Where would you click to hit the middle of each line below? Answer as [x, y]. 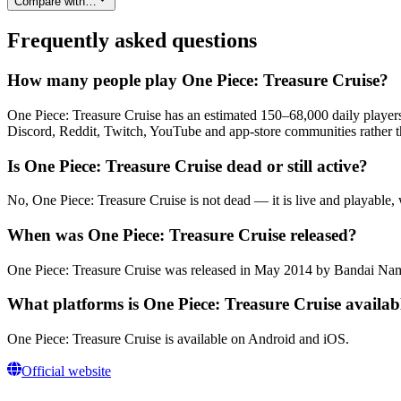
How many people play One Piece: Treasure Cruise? [198, 81]
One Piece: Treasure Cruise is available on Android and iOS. [178, 339]
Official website [66, 371]
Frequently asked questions [132, 41]
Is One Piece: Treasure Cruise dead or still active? [188, 166]
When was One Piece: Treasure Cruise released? [182, 235]
